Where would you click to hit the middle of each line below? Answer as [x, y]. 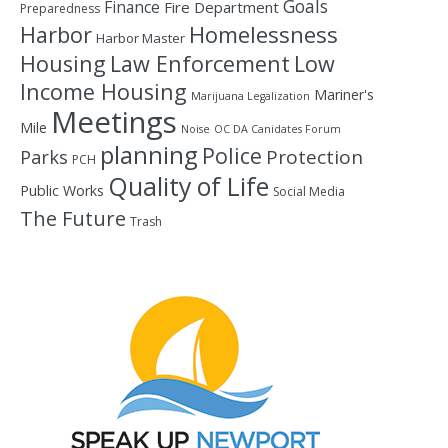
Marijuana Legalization [250, 96]
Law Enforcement [200, 63]
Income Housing [103, 91]
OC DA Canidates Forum [277, 129]
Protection [314, 157]
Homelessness [263, 34]
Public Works [62, 190]
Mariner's [344, 94]
